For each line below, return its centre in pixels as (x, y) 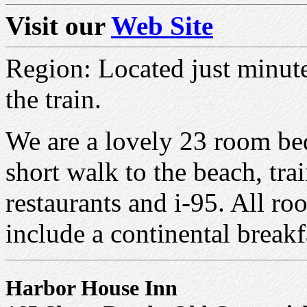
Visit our (58, 25)
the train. (53, 99)
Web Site (162, 25)
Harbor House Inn (91, 287)
